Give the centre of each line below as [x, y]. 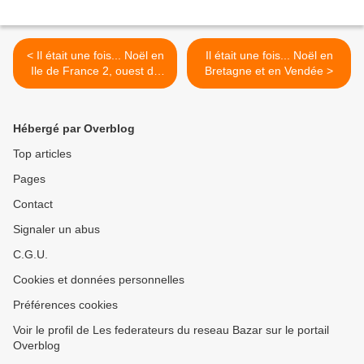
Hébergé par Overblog [74, 129]
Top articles [42, 154]
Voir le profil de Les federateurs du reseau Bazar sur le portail [171, 330]
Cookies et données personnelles [99, 280]
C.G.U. [30, 255]
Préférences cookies [65, 305]
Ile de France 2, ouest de [73, 71]
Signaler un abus [56, 230]
